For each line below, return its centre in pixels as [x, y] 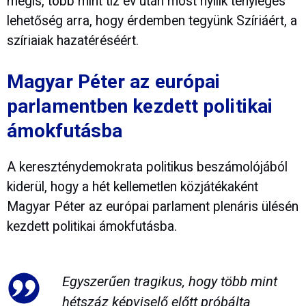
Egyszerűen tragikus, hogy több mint [169, 281]
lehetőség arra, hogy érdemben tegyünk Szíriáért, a [152, 21]
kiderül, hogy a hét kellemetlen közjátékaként [133, 186]
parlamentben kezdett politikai [140, 107]
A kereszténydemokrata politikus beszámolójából [147, 167]
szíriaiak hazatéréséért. [73, 41]
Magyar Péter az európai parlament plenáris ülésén [153, 206]
